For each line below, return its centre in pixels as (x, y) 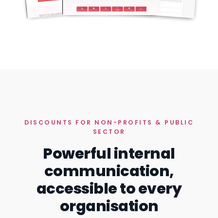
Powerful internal (109, 154)
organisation (109, 206)
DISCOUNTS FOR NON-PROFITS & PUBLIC (109, 123)
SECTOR (109, 132)
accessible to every (109, 189)
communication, (109, 171)
